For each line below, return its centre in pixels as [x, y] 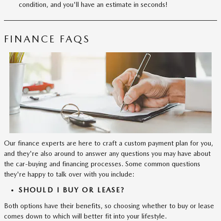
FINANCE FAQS [47, 39]
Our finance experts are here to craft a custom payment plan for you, [109, 143]
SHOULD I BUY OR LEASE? [72, 190]
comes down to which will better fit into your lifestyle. [85, 216]
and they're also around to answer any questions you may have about [107, 153]
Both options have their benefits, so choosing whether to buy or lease [109, 205]
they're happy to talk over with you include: [69, 174]
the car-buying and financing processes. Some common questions [102, 164]
